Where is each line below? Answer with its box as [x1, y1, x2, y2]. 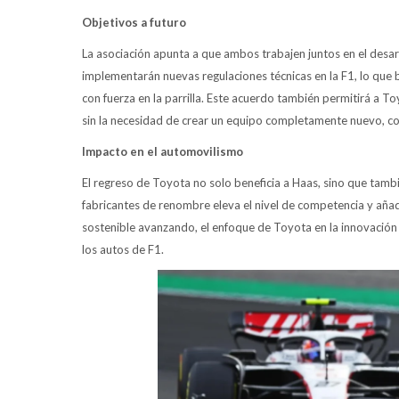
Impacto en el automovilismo [82, 144, 243, 159]
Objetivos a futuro [82, 15, 186, 30]
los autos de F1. [82, 242, 164, 257]
